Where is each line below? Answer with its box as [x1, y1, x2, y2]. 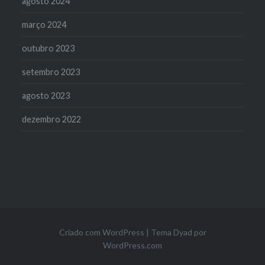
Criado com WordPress [59, 227, 144, 238]
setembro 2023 [22, 67, 80, 77]
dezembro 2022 [22, 114, 82, 125]
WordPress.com [103, 240, 162, 251]
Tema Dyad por [150, 227, 206, 238]
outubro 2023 [22, 43, 75, 54]
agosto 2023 [22, 91, 70, 101]
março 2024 [22, 20, 67, 30]
